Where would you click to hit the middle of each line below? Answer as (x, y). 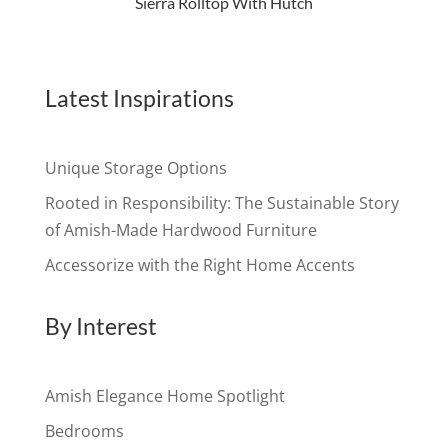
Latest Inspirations (139, 97)
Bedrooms (84, 430)
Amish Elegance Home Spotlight (164, 395)
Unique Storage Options (135, 167)
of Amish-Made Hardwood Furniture (180, 229)
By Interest (100, 325)
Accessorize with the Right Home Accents (199, 264)
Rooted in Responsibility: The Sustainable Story (221, 202)
